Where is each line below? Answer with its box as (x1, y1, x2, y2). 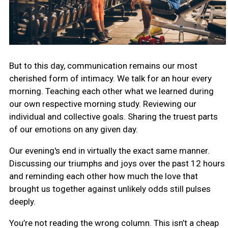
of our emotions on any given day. (9, 124, 138, 134)
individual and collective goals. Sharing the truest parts (9, 111, 218, 122)
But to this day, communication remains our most (9, 60, 197, 71)
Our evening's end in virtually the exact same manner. (9, 145, 210, 156)
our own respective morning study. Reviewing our (9, 98, 196, 109)
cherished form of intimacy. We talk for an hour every (9, 73, 212, 83)
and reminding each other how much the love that (9, 170, 198, 181)
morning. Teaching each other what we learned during (9, 85, 214, 96)
